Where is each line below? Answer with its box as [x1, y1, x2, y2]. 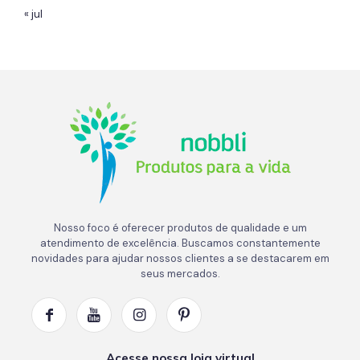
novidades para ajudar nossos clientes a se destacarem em [31, 251, 329, 265]
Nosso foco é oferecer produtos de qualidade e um [53, 220, 307, 235]
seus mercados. [140, 266, 220, 280]
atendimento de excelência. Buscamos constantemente [39, 235, 321, 250]
